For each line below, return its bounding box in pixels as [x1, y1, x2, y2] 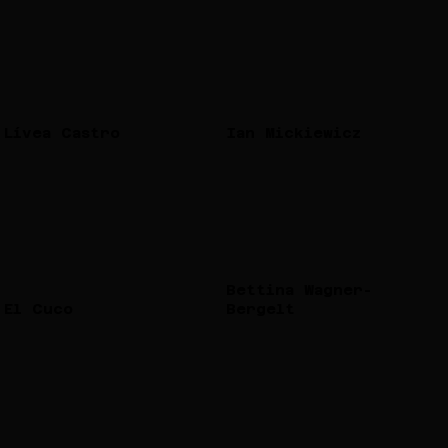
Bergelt [225, 299, 295, 317]
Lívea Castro [4, 123, 121, 141]
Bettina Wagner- [225, 280, 372, 298]
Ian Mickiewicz [225, 123, 361, 141]
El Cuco [4, 299, 74, 317]
